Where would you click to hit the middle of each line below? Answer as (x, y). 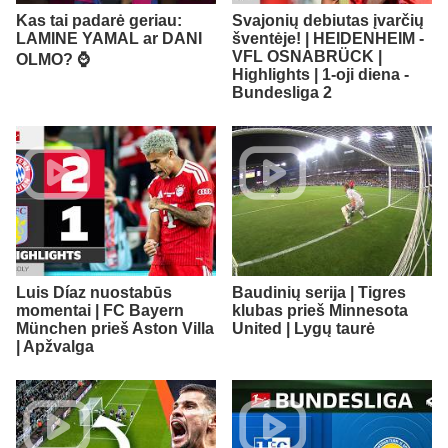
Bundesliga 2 (282, 92)
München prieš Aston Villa (115, 328)
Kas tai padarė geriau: (99, 20)
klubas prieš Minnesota (320, 310)
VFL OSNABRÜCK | (307, 56)
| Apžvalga (55, 346)
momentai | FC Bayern (100, 310)
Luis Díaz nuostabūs (94, 292)
